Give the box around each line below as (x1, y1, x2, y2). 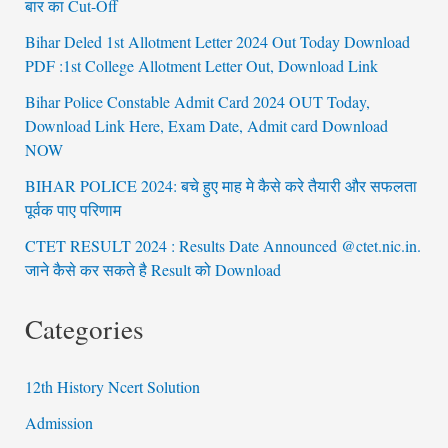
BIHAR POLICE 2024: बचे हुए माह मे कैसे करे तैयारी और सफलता (24, 175, 417, 197)
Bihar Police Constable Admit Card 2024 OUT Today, (24, 91, 370, 113)
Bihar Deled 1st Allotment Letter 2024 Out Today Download (24, 31, 410, 53)
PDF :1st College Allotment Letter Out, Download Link (24, 55, 378, 77)
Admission (24, 412, 93, 434)
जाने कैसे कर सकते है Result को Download (24, 259, 281, 281)
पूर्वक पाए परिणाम (24, 199, 121, 221)
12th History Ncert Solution (24, 376, 200, 398)
